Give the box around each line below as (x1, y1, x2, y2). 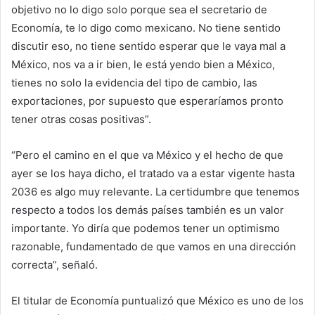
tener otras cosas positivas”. (11, 112, 151, 127)
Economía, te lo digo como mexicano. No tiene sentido (11, 21, 281, 35)
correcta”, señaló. (11, 258, 98, 272)
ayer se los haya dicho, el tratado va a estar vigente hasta (11, 167, 295, 181)
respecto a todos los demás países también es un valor (11, 203, 284, 217)
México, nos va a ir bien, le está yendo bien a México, (11, 58, 275, 72)
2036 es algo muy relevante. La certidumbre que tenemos (11, 185, 300, 199)
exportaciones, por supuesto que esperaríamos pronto (11, 94, 283, 108)
